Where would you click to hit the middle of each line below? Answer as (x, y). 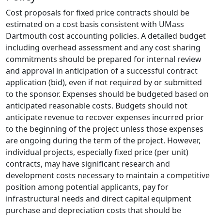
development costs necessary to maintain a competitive (108, 175)
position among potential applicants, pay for (87, 187)
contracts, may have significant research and (88, 164)
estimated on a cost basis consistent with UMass (95, 24)
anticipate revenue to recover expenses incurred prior (105, 117)
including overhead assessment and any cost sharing (103, 47)
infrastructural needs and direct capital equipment (99, 199)
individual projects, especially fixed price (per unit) (97, 152)
